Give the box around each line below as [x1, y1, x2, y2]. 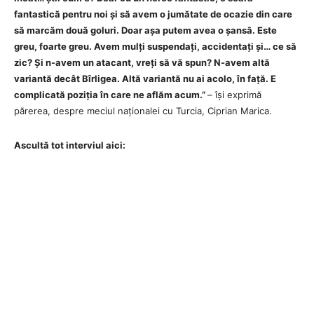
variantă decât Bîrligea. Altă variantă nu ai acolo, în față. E [14, 72, 276, 84]
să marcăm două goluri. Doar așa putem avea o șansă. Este [14, 24, 277, 36]
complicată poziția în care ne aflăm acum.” [14, 88, 207, 100]
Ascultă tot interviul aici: [14, 139, 125, 151]
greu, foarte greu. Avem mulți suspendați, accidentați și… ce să [14, 40, 296, 52]
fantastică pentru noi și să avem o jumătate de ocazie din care [14, 8, 292, 20]
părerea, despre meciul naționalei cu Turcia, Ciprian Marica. [14, 104, 272, 116]
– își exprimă [207, 88, 261, 100]
